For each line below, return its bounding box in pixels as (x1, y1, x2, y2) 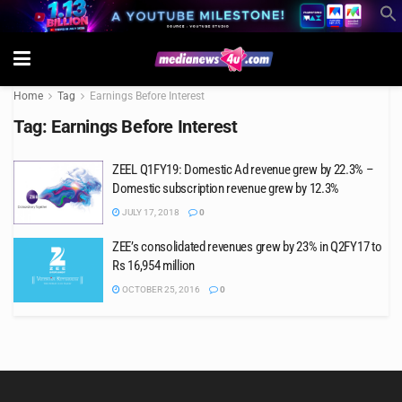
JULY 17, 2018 (120, 206, 179, 217)
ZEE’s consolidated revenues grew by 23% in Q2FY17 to (112, 239, 382, 256)
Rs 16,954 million (112, 258, 195, 275)
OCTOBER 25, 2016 (120, 284, 200, 295)
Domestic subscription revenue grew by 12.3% (112, 179, 340, 197)
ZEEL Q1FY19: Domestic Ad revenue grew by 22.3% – (112, 161, 374, 178)
